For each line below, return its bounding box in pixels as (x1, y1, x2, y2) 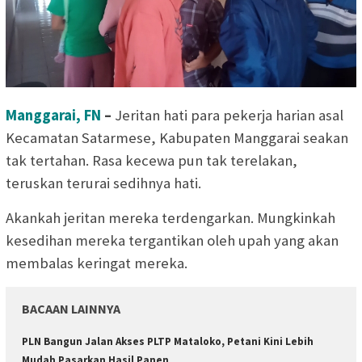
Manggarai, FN (6, 105, 101, 124)
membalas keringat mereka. (6, 253, 187, 272)
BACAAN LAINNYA (22, 300, 120, 317)
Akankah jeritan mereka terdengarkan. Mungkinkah (6, 208, 335, 227)
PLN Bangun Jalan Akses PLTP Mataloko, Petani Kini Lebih (22, 334, 314, 348)
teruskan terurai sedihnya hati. (6, 173, 201, 192)
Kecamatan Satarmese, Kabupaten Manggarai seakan (6, 128, 348, 147)
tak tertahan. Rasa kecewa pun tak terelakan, (6, 150, 297, 170)
